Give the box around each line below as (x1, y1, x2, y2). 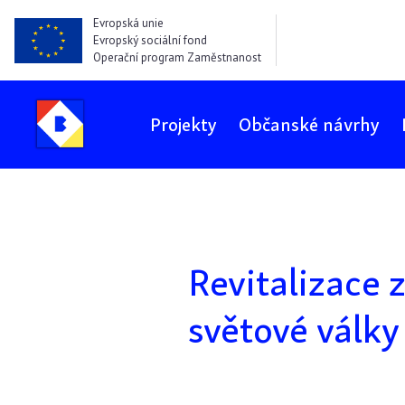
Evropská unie (92, 15, 164, 31)
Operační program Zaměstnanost (92, 50, 261, 65)
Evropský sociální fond (92, 33, 207, 48)
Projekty (150, 112, 218, 137)
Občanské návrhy (239, 112, 381, 137)
